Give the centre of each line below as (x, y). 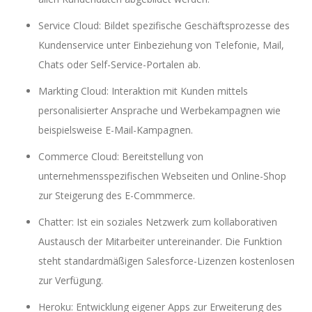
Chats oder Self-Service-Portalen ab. (119, 64)
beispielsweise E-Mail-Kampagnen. (116, 130)
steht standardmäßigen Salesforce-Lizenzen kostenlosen (166, 260)
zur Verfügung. (71, 280)
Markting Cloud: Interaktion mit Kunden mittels (143, 91)
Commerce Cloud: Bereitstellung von (121, 156)
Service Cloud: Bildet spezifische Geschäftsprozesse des (164, 25)
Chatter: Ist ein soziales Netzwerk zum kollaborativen (158, 221)
